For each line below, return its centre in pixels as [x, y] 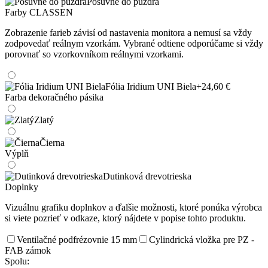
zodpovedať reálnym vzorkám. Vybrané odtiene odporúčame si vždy [134, 43]
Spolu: [17, 261]
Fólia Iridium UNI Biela [151, 86]
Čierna [52, 142]
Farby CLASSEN [39, 12]
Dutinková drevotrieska [147, 176]
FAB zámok [28, 250]
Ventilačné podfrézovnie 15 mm [77, 239]
